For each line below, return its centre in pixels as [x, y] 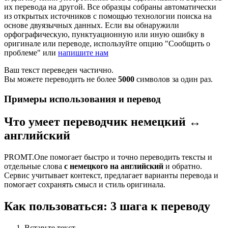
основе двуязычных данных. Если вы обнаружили [92, 25]
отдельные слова [34, 166]
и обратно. [183, 166]
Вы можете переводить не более [61, 79]
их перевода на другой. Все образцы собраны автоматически [110, 7]
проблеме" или [31, 53]
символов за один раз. [174, 79]
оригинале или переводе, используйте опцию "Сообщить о [107, 44]
